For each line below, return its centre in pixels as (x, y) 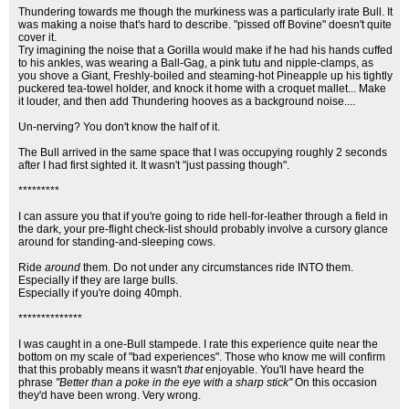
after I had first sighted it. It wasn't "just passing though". (154, 165)
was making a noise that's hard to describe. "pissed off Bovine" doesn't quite (205, 25)
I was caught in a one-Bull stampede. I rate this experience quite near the (198, 344)
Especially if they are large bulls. (98, 280)
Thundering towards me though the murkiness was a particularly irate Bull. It (205, 12)
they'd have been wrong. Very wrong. (110, 395)
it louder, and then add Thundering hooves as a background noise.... (187, 101)
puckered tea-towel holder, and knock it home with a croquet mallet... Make (202, 89)
